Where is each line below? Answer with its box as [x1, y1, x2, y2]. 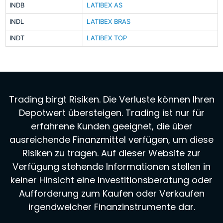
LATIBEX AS [86, 1, 122, 9]
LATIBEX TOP [86, 34, 127, 42]
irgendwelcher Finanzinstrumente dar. [28, 201, 195, 214]
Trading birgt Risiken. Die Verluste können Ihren [8, 93, 215, 106]
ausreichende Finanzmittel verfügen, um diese [9, 133, 214, 146]
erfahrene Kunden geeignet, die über [30, 120, 193, 133]
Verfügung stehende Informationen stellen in [12, 160, 211, 173]
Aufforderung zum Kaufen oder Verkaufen [18, 187, 205, 200]
